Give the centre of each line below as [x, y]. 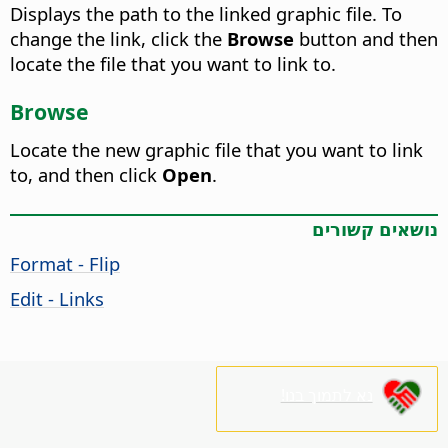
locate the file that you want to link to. [173, 64]
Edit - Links [57, 298]
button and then [366, 39]
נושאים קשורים [375, 228]
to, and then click [86, 175]
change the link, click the [118, 39]
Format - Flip [65, 263]
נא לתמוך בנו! [326, 395]
